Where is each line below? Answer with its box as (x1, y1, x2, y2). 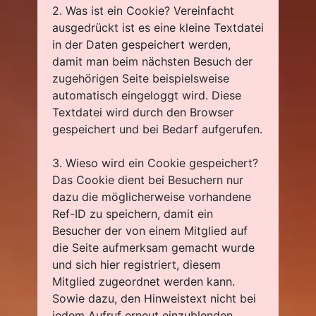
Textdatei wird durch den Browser (52, 105, 233, 119)
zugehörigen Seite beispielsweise (52, 71, 229, 85)
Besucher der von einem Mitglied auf (52, 224, 248, 238)
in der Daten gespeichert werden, (52, 37, 231, 51)
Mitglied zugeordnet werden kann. (52, 274, 235, 288)
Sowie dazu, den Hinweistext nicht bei (52, 291, 256, 305)
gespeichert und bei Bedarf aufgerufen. (52, 122, 262, 136)
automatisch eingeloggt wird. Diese (52, 88, 241, 102)
